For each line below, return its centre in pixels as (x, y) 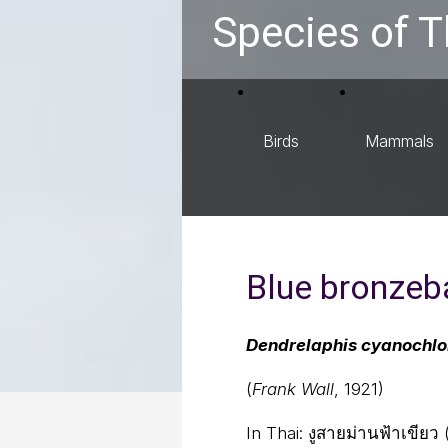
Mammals (399, 141)
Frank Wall (293, 389)
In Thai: (277, 433)
